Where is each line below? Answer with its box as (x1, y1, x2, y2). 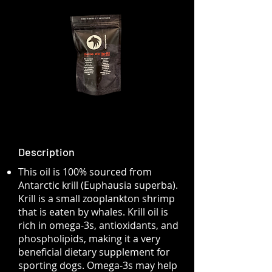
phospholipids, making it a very (18, 232, 160, 245)
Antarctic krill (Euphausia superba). (18, 178, 178, 192)
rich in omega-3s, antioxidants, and (18, 219, 178, 232)
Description (18, 145, 75, 158)
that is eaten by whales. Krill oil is (18, 205, 168, 219)
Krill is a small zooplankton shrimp (18, 192, 175, 205)
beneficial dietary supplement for (18, 245, 170, 259)
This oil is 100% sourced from (18, 165, 152, 178)
